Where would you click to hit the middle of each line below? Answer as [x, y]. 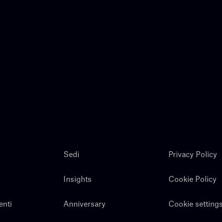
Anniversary [84, 204]
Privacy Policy [193, 155]
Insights [77, 179]
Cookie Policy [193, 179]
